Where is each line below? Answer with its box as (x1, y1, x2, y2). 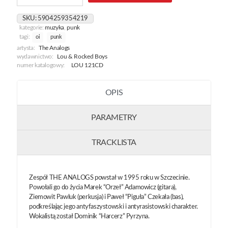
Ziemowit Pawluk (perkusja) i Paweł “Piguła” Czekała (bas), (29, 193, 184, 201)
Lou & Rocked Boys (57, 53, 107, 60)
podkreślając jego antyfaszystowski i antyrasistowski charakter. (29, 203, 198, 210)
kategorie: (19, 24, 45, 31)
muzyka (45, 24, 65, 31)
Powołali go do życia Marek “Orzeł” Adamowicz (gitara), (29, 184, 177, 191)
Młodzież (16, 9, 41, 16)
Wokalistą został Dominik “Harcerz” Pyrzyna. (29, 213, 150, 220)
